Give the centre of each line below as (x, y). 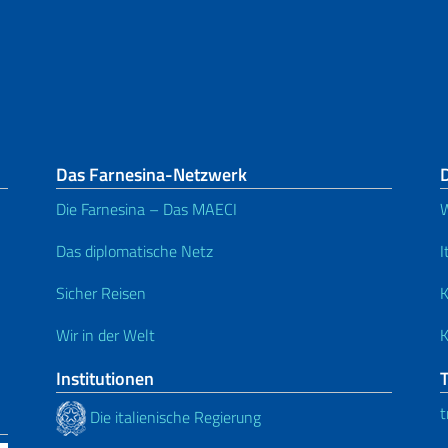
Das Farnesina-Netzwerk (151, 174)
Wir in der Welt (105, 335)
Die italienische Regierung (173, 416)
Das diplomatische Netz (134, 251)
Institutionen (105, 378)
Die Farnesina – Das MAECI (146, 209)
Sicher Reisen (101, 293)
